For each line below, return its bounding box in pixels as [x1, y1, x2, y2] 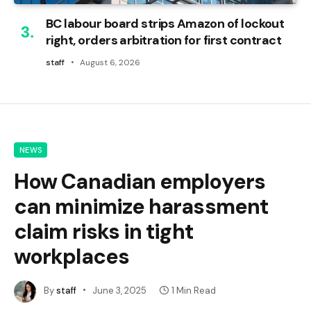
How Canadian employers [14, 167, 265, 195]
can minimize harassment [14, 192, 269, 220]
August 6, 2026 [80, 56, 140, 68]
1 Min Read [171, 284, 216, 296]
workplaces [14, 242, 129, 270]
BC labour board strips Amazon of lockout [46, 15, 285, 32]
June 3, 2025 [92, 284, 146, 296]
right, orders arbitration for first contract [46, 31, 282, 49]
